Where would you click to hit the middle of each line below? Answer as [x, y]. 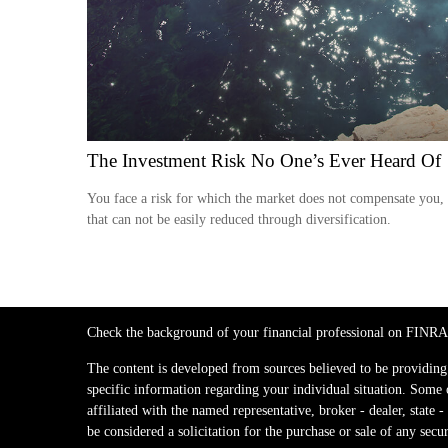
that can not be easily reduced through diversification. [239, 219]
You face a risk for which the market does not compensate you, [265, 198]
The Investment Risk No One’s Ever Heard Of [264, 160]
